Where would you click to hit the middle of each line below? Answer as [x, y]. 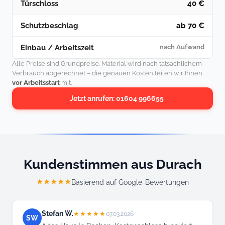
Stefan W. [58, 214]
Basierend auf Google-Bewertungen [130, 182]
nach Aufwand [182, 47]
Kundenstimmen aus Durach [113, 164]
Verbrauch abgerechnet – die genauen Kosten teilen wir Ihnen [107, 73]
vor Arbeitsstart [36, 82]
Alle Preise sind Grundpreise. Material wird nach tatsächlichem [107, 63]
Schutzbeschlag [49, 25]
